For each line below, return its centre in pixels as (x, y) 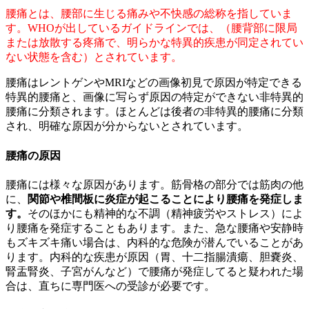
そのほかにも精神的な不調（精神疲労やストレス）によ (166, 213)
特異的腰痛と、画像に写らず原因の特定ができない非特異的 (154, 97)
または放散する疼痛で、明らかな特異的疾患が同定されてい (154, 43)
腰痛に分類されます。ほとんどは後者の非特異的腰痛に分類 (154, 112)
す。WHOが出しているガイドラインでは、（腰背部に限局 (151, 28)
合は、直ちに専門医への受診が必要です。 (110, 286)
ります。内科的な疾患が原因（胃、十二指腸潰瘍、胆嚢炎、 (154, 257)
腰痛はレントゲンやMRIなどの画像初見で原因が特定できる (154, 83)
